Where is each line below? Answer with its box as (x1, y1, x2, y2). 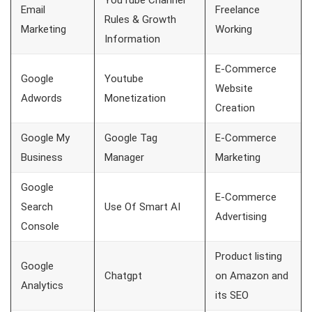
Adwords (21, 92, 62, 105)
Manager (104, 151, 144, 164)
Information (104, 33, 160, 46)
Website (215, 82, 253, 95)
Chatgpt (104, 270, 142, 283)
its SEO (215, 289, 249, 302)
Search (21, 201, 53, 214)
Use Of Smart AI (104, 201, 180, 214)
